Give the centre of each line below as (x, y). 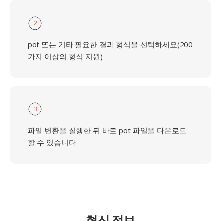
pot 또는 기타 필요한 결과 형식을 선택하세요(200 (110, 44)
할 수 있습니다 (52, 142)
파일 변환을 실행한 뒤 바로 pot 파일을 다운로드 (107, 130)
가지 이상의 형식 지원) (65, 56)
